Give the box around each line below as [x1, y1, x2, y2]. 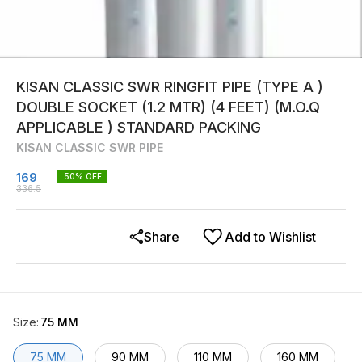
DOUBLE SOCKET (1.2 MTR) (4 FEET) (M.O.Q [16, 99, 320, 116]
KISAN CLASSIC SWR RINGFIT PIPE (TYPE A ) [16, 78, 323, 95]
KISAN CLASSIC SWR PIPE [16, 141, 163, 154]
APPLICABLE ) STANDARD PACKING [16, 119, 261, 136]
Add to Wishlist [225, 229, 316, 245]
